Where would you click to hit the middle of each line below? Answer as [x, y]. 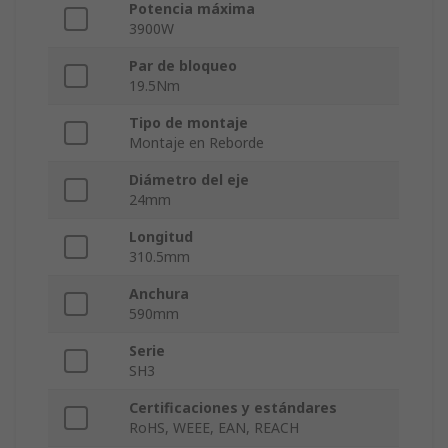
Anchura [159, 294]
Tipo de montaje [188, 123]
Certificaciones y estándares [233, 408]
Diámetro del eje [189, 180]
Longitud [161, 237]
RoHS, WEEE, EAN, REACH [214, 428]
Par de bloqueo [183, 66]
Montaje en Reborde [196, 143]
